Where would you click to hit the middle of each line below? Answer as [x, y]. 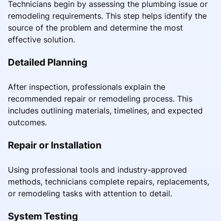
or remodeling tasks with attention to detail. [90, 193]
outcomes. [27, 122]
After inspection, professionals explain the [87, 87]
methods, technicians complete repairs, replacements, [109, 181]
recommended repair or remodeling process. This [100, 98]
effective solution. [41, 39]
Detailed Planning [48, 62]
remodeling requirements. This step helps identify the [107, 16]
